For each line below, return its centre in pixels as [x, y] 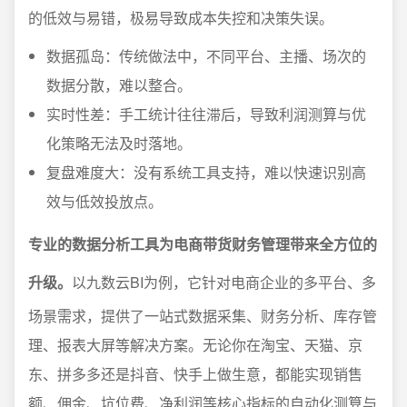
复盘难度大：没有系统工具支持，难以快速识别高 [206, 172]
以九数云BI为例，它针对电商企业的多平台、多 [224, 282]
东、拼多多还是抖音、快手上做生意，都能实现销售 [195, 374]
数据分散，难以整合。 [119, 85]
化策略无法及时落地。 [119, 143]
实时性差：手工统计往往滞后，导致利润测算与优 [206, 114]
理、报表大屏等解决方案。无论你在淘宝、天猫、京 [195, 345]
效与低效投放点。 [104, 201]
